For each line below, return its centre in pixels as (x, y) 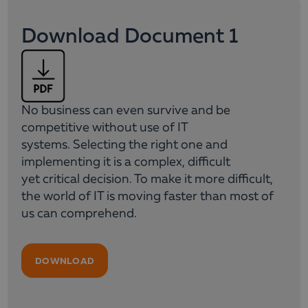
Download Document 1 (130, 37)
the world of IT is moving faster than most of (147, 196)
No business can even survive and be (126, 110)
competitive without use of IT (104, 128)
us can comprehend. (79, 213)
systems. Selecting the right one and (124, 145)
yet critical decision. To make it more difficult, (147, 179)
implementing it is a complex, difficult (126, 162)
